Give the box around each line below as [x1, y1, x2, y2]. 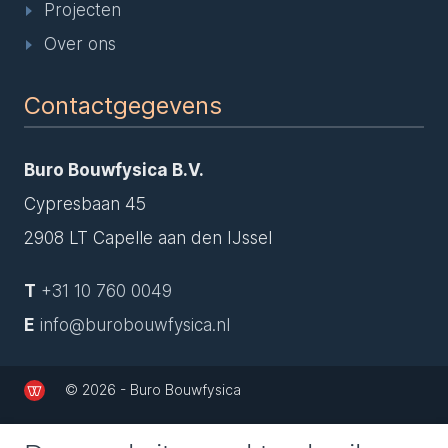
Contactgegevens [24, 91, 222, 120]
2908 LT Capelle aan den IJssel [24, 228, 272, 248]
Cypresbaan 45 [24, 194, 146, 214]
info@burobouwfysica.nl [40, 315, 230, 335]
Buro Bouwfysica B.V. [24, 160, 204, 180]
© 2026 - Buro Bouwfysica [65, 381, 241, 398]
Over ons [44, 34, 116, 54]
